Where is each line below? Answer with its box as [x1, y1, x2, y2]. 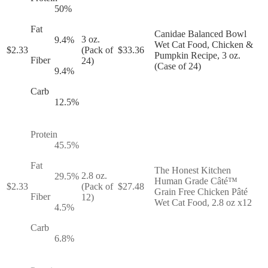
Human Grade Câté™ [154, 175, 237, 186]
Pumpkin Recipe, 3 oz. [154, 50, 240, 60]
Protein [31, 129, 57, 139]
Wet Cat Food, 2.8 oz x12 [154, 197, 252, 208]
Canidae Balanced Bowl [154, 28, 246, 39]
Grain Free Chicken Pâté [154, 186, 248, 197]
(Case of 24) [154, 60, 201, 71]
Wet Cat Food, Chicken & [154, 39, 253, 50]
